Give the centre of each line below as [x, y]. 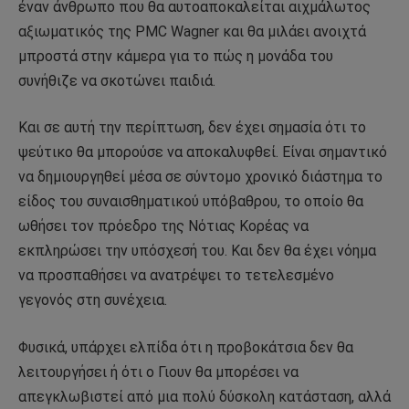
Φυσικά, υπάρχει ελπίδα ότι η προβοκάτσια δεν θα [186, 347]
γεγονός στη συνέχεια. [93, 300]
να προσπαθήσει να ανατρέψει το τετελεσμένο [176, 276]
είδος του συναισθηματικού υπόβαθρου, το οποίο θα [191, 202]
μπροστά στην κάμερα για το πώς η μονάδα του [176, 56]
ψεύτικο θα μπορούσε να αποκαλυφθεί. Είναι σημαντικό [203, 152]
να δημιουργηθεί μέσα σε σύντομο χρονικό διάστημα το [200, 177]
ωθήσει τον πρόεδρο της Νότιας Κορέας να [163, 226]
